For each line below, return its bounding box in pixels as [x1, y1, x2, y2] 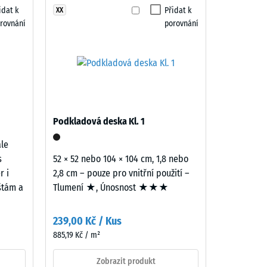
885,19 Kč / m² [53, 230, 100, 240]
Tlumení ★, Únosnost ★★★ [53, 182, 169, 193]
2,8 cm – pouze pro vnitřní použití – [53, 167, 190, 179]
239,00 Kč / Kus [53, 215, 122, 228]
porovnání [164, 18, 198, 29]
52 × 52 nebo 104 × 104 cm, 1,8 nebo [53, 153, 188, 164]
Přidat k [164, 5, 192, 15]
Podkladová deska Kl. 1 [53, 116, 145, 127]
